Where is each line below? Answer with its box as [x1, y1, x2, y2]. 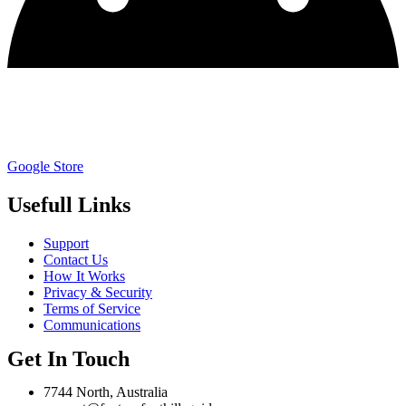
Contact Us [43, 252, 108, 268]
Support [43, 236, 89, 252]
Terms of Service [43, 301, 140, 317]
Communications [43, 317, 140, 333]
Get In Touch [7, 347, 130, 372]
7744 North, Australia [43, 384, 168, 401]
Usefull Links [7, 193, 130, 217]
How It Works [43, 268, 125, 285]
